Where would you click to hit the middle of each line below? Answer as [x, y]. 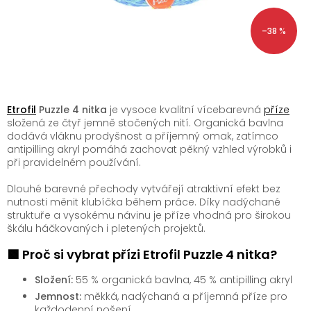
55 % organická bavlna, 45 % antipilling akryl [183, 279]
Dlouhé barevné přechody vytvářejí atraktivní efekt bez [144, 188]
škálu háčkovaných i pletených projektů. [106, 228]
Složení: [54, 279]
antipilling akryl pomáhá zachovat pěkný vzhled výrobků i [149, 149]
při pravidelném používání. [74, 162]
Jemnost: [58, 296]
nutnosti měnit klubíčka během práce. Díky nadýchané [144, 202]
